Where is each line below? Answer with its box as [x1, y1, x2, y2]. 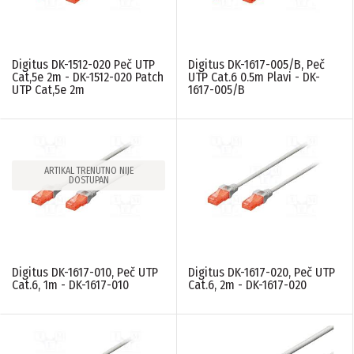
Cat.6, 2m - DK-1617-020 [188, 277, 307, 293]
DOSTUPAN [68, 175, 109, 186]
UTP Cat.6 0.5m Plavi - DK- [188, 70, 320, 85]
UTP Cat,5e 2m [12, 82, 85, 98]
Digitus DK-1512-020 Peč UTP [12, 57, 155, 73]
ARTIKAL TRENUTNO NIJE [43, 165, 134, 177]
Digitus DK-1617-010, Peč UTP [12, 265, 158, 281]
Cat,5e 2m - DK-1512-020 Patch [12, 70, 164, 85]
